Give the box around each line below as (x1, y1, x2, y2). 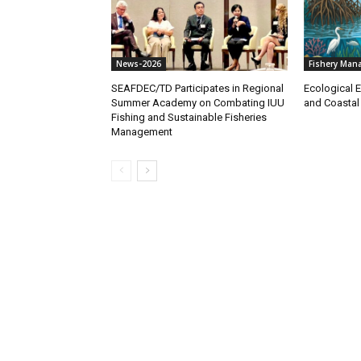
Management (111, 126, 172, 139)
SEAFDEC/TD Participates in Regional (111, 82, 284, 95)
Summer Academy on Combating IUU (111, 97, 284, 110)
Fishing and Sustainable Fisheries (111, 111, 267, 124)
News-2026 (116, 58, 161, 70)
